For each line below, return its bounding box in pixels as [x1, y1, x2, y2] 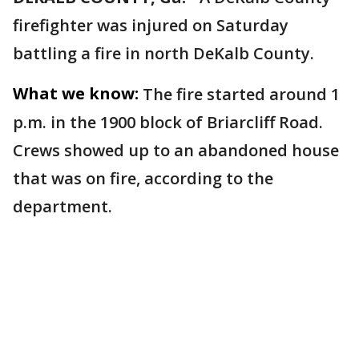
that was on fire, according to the [13, 167, 273, 190]
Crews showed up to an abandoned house [13, 139, 339, 162]
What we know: [13, 83, 139, 105]
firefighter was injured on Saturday [13, 14, 288, 37]
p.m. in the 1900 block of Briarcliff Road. [13, 111, 323, 134]
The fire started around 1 [143, 83, 340, 106]
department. [13, 196, 112, 218]
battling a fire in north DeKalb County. [13, 42, 314, 65]
